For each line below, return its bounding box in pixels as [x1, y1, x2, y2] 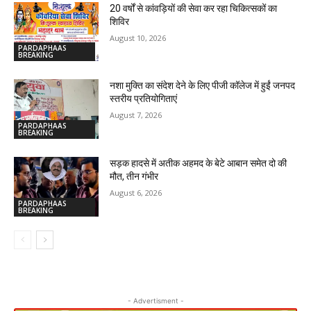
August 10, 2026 [110, 32, 167, 43]
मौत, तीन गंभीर [110, 171, 159, 183]
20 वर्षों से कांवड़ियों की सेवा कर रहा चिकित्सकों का [110, 2, 278, 14]
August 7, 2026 [110, 110, 162, 121]
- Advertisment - [127, 296, 184, 305]
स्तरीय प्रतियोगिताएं [110, 93, 178, 105]
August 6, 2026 [110, 187, 162, 199]
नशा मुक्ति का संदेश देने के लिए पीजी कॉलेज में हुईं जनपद [110, 80, 296, 92]
